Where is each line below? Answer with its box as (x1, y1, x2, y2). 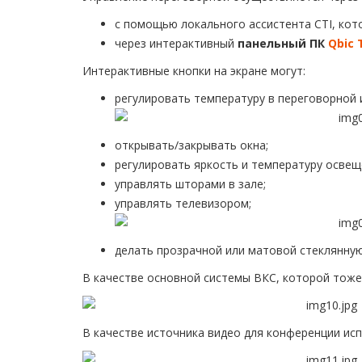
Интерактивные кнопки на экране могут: (82, 63, 305, 79)
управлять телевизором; (115, 196, 251, 212)
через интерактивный (115, 36, 238, 52)
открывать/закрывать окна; (115, 137, 268, 154)
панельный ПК (238, 36, 328, 52)
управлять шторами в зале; (115, 176, 266, 192)
